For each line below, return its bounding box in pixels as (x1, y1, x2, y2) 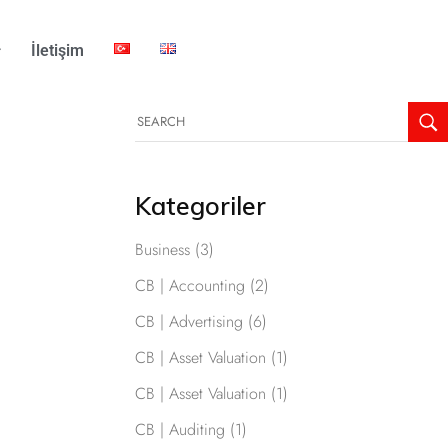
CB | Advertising (134, 310, 243, 334)
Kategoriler (134, 190, 266, 222)
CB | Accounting (134, 274, 245, 298)
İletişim (30, 41, 84, 61)
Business (134, 238, 190, 262)
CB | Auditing (134, 418, 225, 442)
